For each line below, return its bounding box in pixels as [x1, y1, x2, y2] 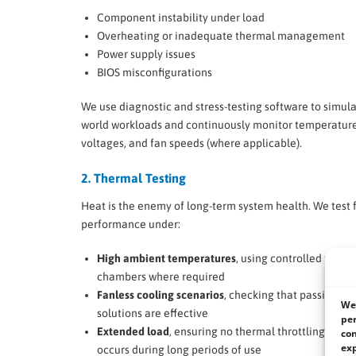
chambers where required [97, 270, 225, 284]
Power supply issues [97, 47, 195, 60]
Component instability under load [97, 10, 265, 24]
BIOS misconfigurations [97, 65, 212, 79]
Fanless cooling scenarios [97, 288, 224, 302]
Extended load [97, 325, 169, 339]
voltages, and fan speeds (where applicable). [81, 136, 302, 149]
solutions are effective [97, 307, 208, 320]
